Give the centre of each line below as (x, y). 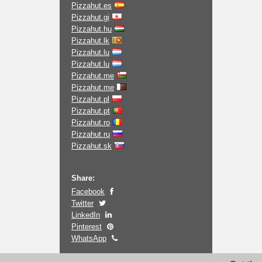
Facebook (88, 192)
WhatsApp (89, 238)
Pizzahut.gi (90, 17)
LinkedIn (86, 215)
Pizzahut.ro (91, 123)
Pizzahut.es (92, 6)
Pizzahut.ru (91, 134)
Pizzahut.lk (90, 41)
